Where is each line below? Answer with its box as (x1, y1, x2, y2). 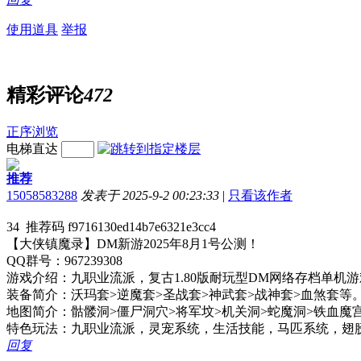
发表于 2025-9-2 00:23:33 (81, 188, 219, 202)
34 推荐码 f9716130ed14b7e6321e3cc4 (6, 219, 216, 234)
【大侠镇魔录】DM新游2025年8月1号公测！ (6, 236, 259, 251)
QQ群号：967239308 (6, 253, 122, 268)
